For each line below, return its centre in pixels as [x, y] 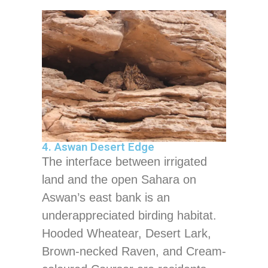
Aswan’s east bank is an [106, 198]
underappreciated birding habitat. [129, 216]
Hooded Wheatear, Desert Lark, [127, 234]
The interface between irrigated [124, 162]
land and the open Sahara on [119, 180]
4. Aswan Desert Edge [98, 147]
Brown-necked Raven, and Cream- [134, 252]
